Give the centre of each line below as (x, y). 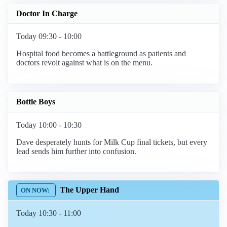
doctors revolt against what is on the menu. (84, 63)
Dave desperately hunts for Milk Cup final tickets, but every (112, 142)
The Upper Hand (89, 190)
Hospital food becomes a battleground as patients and (101, 54)
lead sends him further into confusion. (76, 151)
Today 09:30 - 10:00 (49, 36)
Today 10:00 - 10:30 (49, 125)
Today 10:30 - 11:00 (49, 213)
